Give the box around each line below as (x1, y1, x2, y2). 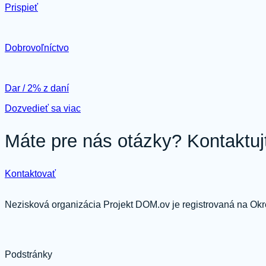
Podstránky (5, 249, 52, 259)
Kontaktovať (5, 169, 56, 179)
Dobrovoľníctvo (5, 42, 69, 53)
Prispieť (5, 2, 38, 12)
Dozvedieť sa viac (5, 103, 81, 113)
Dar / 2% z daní (5, 83, 69, 93)
